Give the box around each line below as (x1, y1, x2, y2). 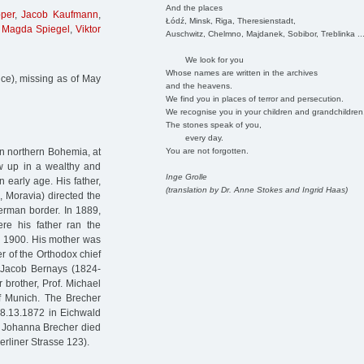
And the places (165, 2, 223, 12)
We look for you (165, 54, 244, 64)
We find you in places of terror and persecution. (165, 93, 344, 103)
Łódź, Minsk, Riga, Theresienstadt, (165, 15, 296, 25)
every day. (165, 132, 223, 142)
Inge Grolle (165, 171, 207, 181)
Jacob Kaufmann (21, 9, 99, 21)
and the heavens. (165, 80, 232, 90)
